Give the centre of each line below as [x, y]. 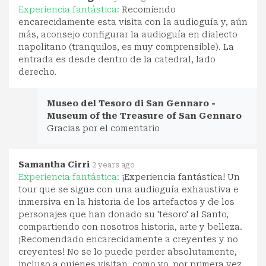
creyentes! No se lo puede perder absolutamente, [128, 251]
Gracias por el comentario [103, 128]
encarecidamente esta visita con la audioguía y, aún [133, 22]
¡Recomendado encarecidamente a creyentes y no [128, 239]
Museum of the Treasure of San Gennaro [144, 115]
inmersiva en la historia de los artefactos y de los [126, 202]
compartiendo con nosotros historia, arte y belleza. [130, 227]
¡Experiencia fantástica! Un [181, 177]
